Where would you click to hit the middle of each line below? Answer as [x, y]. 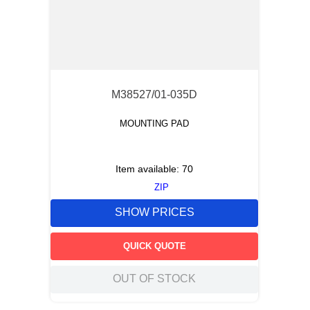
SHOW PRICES [154, 212]
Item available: [149, 169]
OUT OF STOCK [154, 279]
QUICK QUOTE [154, 246]
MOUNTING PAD [154, 124]
